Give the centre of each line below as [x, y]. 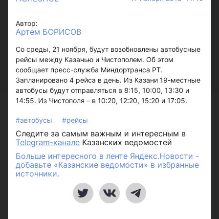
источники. [37, 174]
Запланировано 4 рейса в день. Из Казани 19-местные [108, 80]
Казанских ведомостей [126, 142]
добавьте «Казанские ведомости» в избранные [107, 165]
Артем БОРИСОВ [48, 32]
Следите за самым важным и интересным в [101, 133]
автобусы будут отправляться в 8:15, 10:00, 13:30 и [102, 90]
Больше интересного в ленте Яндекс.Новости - [107, 156]
